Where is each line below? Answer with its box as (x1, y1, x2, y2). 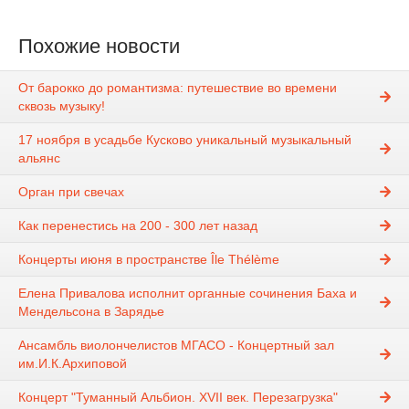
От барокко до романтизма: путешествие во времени (18, 80, 337, 96)
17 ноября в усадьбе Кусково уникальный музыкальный (18, 132, 351, 148)
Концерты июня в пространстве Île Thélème (18, 252, 279, 267)
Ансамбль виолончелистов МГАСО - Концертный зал (18, 338, 334, 353)
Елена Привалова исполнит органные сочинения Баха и (18, 286, 357, 301)
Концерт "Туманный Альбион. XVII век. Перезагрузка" (18, 390, 338, 405)
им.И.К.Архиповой (18, 356, 127, 372)
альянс (18, 151, 60, 166)
